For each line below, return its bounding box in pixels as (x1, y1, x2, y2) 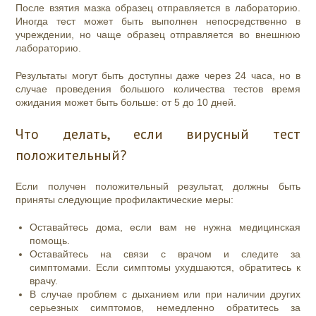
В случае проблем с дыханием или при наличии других (30, 288, 300, 300)
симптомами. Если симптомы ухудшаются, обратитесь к (30, 262, 300, 274)
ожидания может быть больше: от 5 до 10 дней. (16, 97, 237, 109)
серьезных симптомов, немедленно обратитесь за (30, 302, 300, 314)
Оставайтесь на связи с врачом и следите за (30, 248, 300, 260)
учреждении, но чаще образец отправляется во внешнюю (16, 29, 300, 41)
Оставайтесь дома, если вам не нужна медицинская (30, 221, 300, 233)
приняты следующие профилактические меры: (16, 194, 234, 206)
